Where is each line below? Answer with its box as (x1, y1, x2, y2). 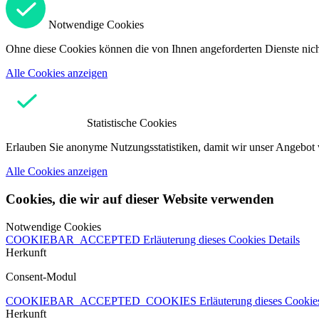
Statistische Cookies (87, 117, 177, 130)
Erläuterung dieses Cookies (143, 233, 268, 246)
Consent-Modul (6, 270, 76, 283)
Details (268, 233, 300, 246)
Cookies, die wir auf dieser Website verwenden (6, 192, 274, 207)
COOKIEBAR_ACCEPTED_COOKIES (6, 294, 199, 307)
